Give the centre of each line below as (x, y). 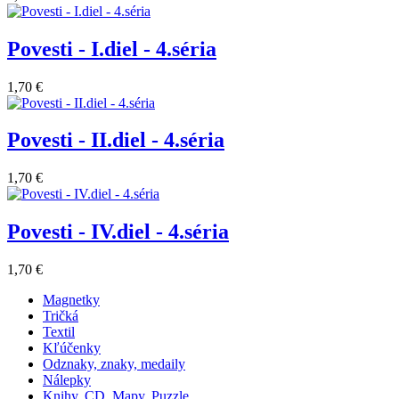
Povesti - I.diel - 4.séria (112, 49)
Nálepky (67, 380)
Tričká (61, 316)
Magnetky (71, 300)
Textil (59, 332)
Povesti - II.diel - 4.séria (116, 140)
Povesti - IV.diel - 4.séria (118, 232)
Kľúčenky (72, 348)
